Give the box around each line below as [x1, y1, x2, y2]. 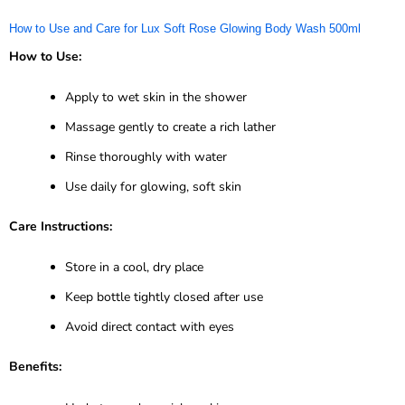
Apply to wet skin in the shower [65, 89, 247, 107]
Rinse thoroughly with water [65, 148, 227, 166]
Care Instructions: [9, 218, 112, 236]
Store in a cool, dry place [65, 259, 203, 277]
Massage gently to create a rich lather [65, 118, 276, 137]
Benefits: [9, 358, 61, 376]
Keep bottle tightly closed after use [65, 288, 263, 306]
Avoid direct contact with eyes [65, 318, 234, 336]
